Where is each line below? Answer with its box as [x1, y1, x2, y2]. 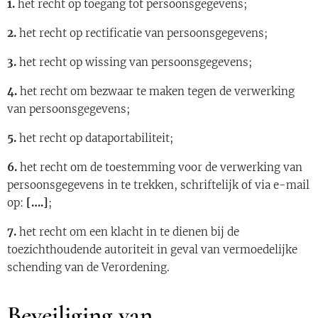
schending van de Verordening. [7, 261, 170, 274]
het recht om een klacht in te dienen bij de [16, 225, 239, 238]
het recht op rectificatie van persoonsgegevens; [16, 26, 268, 40]
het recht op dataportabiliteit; [16, 131, 173, 145]
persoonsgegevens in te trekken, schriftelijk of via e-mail [7, 178, 309, 192]
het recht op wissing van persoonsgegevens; [16, 55, 252, 69]
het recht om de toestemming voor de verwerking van [17, 160, 302, 174]
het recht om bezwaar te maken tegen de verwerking [17, 84, 295, 98]
